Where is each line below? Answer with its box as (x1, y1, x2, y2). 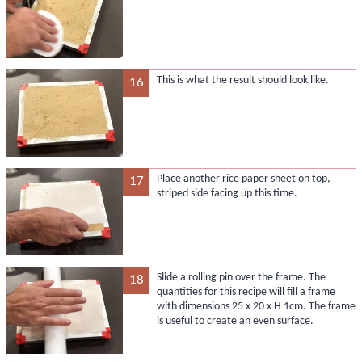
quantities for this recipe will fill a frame (156, 285, 335, 298)
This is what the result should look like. (156, 74, 329, 86)
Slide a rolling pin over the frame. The (156, 271, 326, 284)
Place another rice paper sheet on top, (156, 172, 330, 185)
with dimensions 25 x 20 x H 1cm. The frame (156, 300, 356, 313)
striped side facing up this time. (156, 187, 297, 200)
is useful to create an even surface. (156, 314, 314, 327)
